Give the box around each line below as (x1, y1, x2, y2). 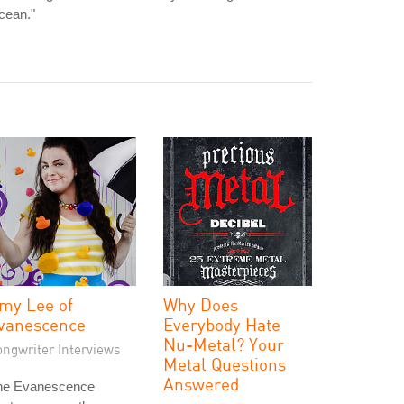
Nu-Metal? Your (163, 334, 284, 354)
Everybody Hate (163, 314, 280, 335)
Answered (163, 373, 239, 394)
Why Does (163, 294, 238, 315)
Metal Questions (163, 353, 286, 374)
